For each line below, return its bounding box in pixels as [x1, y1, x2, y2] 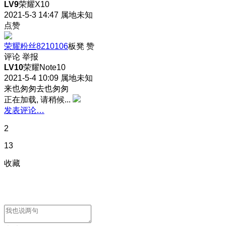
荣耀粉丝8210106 [4, 41, 68, 50]
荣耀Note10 [23, 63, 66, 72]
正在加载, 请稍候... [4, 95, 71, 104]
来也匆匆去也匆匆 [4, 84, 69, 93]
